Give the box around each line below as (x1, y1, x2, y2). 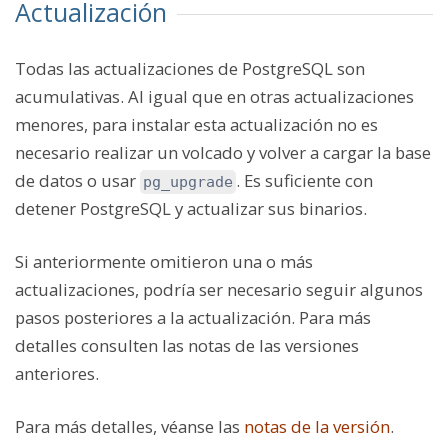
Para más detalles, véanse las (15, 415, 244, 439)
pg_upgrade (143, 172, 233, 191)
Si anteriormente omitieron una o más (15, 250, 313, 274)
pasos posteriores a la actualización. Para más (15, 306, 371, 330)
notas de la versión (244, 415, 390, 439)
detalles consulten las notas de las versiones (15, 334, 359, 358)
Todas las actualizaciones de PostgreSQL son (15, 56, 365, 80)
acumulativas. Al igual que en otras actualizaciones (15, 84, 414, 108)
